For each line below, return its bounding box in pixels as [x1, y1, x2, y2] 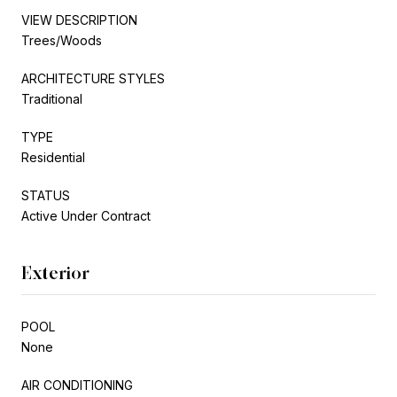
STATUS [21, 187, 70, 203]
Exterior [21, 261, 90, 284]
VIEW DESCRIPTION [21, 12, 137, 27]
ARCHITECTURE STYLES [21, 70, 165, 86]
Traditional [21, 90, 82, 106]
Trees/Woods [21, 32, 102, 48]
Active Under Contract [21, 207, 151, 223]
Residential [21, 149, 85, 165]
